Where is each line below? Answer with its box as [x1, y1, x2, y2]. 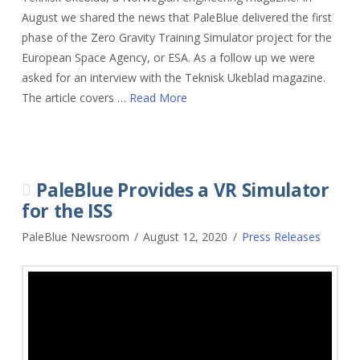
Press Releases [242, 229, 321, 245]
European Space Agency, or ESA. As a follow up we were [21, 50, 315, 66]
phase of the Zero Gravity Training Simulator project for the [21, 30, 332, 46]
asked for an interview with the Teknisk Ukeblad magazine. [21, 70, 325, 86]
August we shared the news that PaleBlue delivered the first [21, 10, 332, 26]
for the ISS [21, 198, 112, 224]
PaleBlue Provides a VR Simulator [36, 178, 329, 203]
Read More [129, 90, 187, 106]
